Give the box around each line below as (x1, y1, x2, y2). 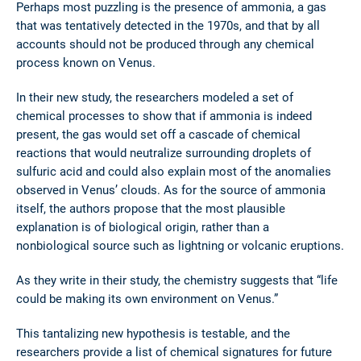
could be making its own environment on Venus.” (16, 290, 278, 307)
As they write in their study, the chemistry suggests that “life (16, 272, 338, 288)
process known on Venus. (16, 54, 156, 71)
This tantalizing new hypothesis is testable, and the (16, 325, 290, 342)
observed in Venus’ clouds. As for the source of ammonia (16, 181, 326, 198)
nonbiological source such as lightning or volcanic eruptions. (16, 237, 344, 254)
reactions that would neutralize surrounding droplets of (16, 144, 311, 161)
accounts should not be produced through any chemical (16, 35, 314, 52)
